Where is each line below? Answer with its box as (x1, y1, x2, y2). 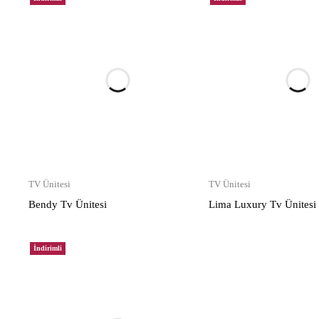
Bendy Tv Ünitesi (28, 199, 107, 211)
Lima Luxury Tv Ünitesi (209, 199, 317, 211)
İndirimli (33, 244, 62, 253)
